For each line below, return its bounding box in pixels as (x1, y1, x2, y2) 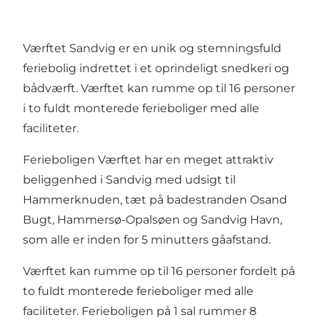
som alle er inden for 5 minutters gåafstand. (23, 233, 271, 247)
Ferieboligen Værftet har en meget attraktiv (23, 153, 274, 167)
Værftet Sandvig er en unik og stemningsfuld (23, 41, 281, 56)
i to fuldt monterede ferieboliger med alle (23, 101, 259, 116)
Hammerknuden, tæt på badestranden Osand (23, 193, 287, 207)
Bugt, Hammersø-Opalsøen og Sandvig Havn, (23, 213, 282, 227)
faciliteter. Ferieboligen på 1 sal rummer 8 (23, 304, 256, 319)
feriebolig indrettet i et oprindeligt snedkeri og (23, 61, 289, 76)
